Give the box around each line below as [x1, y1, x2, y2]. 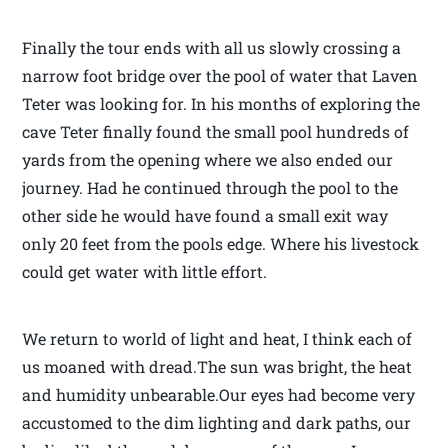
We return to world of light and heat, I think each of [22, 328, 413, 350]
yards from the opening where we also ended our [22, 149, 394, 171]
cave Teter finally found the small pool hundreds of [22, 121, 410, 143]
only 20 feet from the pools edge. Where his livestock [22, 233, 420, 255]
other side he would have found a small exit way [22, 205, 389, 227]
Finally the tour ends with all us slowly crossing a [22, 37, 402, 59]
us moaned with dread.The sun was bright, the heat [22, 356, 413, 378]
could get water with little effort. [22, 261, 268, 283]
